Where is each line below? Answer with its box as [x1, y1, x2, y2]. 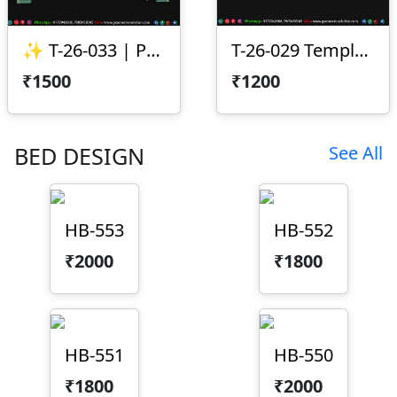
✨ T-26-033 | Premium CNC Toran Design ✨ [146, 38, 160, 63]
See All [329, 141, 383, 166]
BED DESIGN [14, 141, 144, 172]
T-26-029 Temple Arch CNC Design [354, 38, 369, 63]
